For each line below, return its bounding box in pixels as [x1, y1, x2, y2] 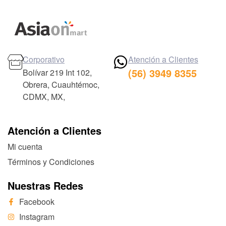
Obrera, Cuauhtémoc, [23, 79, 99, 91]
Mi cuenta [8, 141, 42, 153]
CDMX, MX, [23, 91, 65, 103]
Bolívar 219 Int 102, [23, 67, 92, 79]
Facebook [19, 196, 54, 208]
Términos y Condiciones [8, 156, 94, 168]
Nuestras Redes [8, 178, 83, 193]
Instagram [19, 211, 54, 223]
